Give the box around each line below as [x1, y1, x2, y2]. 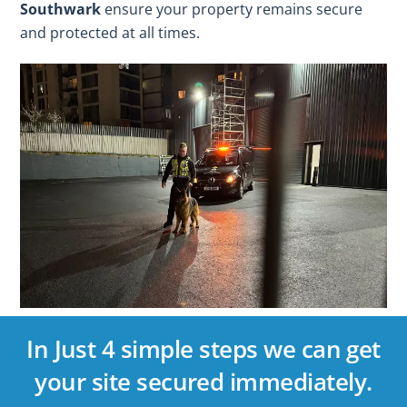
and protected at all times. [20, 23, 201, 44]
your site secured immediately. [35, 364, 372, 398]
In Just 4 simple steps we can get [26, 332, 381, 365]
